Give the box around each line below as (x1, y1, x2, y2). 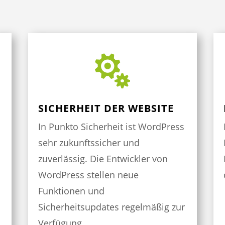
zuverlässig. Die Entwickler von (38, 153, 168, 165)
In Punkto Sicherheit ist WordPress (38, 121, 184, 133)
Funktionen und (38, 185, 104, 197)
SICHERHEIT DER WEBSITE (38, 101, 174, 116)
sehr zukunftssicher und (38, 137, 140, 149)
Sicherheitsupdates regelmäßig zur (38, 201, 185, 213)
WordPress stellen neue (38, 169, 139, 181)
